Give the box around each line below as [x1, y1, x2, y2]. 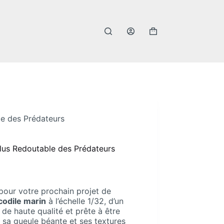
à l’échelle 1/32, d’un [46, 195, 124, 206]
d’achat [148, 40, 176, 50]
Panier [148, 30, 172, 40]
